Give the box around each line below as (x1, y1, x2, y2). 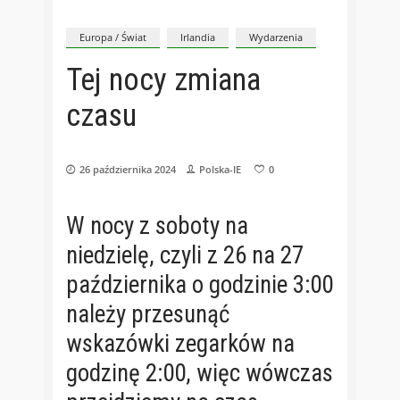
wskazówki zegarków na (66, 329, 295, 359)
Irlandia (180, 30, 215, 44)
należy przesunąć (66, 300, 229, 329)
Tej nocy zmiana (66, 62, 261, 98)
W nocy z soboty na (66, 212, 248, 241)
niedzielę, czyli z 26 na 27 (66, 241, 304, 271)
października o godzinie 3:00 (66, 271, 333, 300)
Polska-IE (199, 162, 241, 176)
